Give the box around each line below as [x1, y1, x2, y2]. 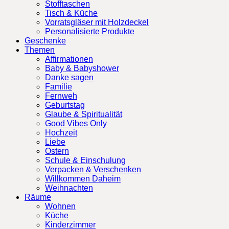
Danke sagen [45, 73, 94, 82]
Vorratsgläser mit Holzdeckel [45, 18, 149, 27]
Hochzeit [45, 128, 77, 138]
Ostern [45, 147, 69, 156]
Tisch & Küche [45, 9, 98, 18]
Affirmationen [45, 55, 93, 64]
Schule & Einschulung [45, 156, 126, 165]
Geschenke [25, 36, 66, 45]
